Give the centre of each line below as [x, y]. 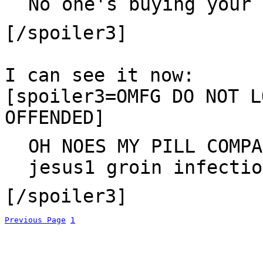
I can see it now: [100, 75]
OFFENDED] [55, 117]
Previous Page [35, 220]
